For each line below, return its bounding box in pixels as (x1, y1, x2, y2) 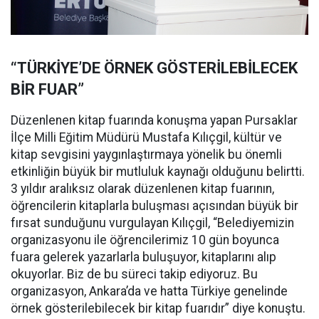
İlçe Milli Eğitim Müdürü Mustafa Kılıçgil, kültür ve (11, 130, 282, 145)
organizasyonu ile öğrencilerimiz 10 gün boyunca (11, 233, 279, 248)
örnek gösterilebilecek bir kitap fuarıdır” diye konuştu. (11, 301, 305, 316)
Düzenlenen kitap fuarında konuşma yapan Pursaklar (11, 113, 298, 128)
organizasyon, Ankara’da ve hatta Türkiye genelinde (11, 284, 288, 299)
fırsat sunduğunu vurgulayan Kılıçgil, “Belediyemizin (11, 216, 294, 231)
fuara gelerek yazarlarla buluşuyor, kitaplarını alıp (11, 250, 276, 265)
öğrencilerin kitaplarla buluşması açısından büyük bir (11, 199, 298, 214)
